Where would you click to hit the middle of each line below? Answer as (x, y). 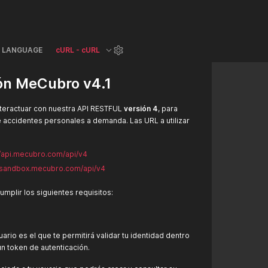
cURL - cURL (78, 50)
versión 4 (141, 109)
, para (168, 109)
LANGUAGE (22, 50)
